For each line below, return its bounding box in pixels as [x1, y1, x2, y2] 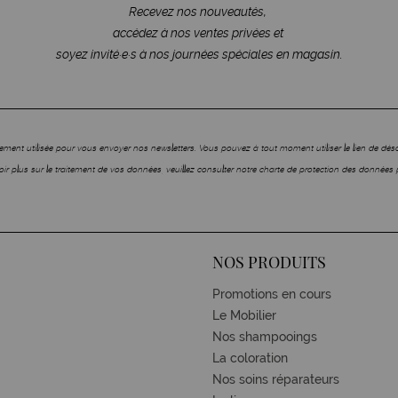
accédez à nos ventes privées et [112, 25, 286, 40]
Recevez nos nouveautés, [129, 4, 269, 19]
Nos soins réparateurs [212, 371, 343, 386]
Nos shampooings [212, 329, 317, 344]
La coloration [212, 350, 288, 365]
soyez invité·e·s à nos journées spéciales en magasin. [55, 46, 343, 61]
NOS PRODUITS [212, 251, 326, 273]
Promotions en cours [212, 286, 331, 301]
